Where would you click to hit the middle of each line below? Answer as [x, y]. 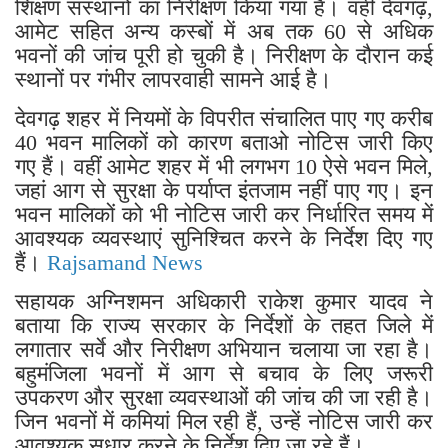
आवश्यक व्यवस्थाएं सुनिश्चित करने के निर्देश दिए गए [224, 238]
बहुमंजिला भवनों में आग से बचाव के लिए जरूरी [224, 373]
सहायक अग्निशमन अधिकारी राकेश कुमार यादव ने [224, 301]
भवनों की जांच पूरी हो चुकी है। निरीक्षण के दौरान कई [224, 55]
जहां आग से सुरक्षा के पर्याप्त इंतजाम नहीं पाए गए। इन [224, 190]
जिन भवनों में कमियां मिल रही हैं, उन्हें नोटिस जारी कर [224, 421]
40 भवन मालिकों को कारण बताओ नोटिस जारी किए [224, 142]
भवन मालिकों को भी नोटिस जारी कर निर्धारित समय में [224, 214]
